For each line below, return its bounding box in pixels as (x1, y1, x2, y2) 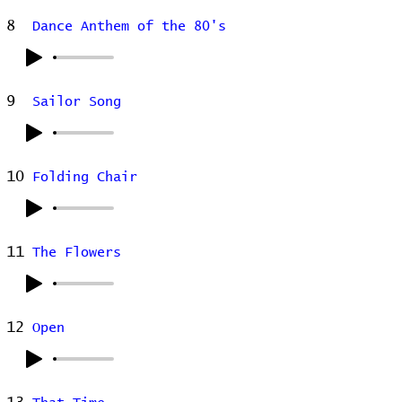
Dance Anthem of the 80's (32, 20, 226, 33)
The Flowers (32, 246, 121, 259)
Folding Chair (32, 170, 137, 184)
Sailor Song (32, 95, 121, 109)
